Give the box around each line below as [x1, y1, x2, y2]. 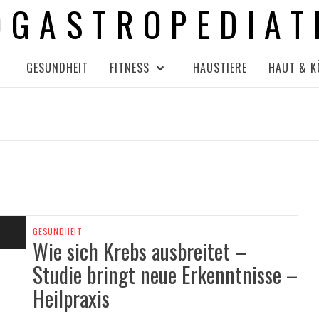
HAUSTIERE [192, 59, 247, 76]
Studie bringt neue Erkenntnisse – [33, 258, 298, 291]
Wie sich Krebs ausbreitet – [33, 235, 246, 267]
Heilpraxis [33, 282, 110, 314]
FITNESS [109, 59, 150, 76]
